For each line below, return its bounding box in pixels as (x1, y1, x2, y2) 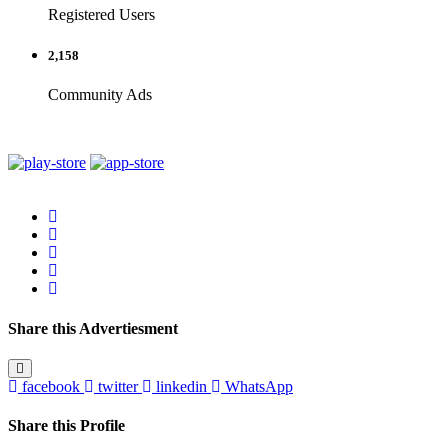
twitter (98, 377, 138, 395)
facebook (22, 377, 80, 395)
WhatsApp (225, 377, 293, 395)
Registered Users (48, 6, 155, 24)
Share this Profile (8, 417, 125, 435)
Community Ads (48, 86, 152, 104)
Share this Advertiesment (8, 319, 178, 337)
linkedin (156, 377, 207, 395)
